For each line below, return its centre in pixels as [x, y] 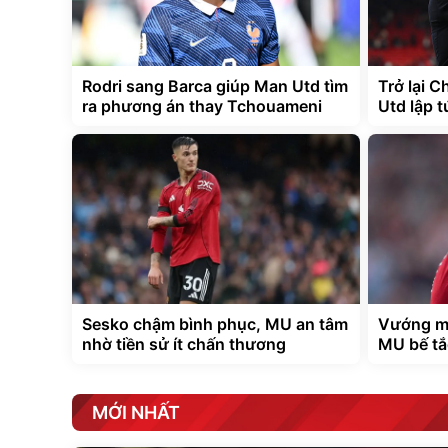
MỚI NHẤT [136, 413]
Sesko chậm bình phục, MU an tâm [215, 324]
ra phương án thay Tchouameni [202, 106]
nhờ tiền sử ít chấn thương [184, 344]
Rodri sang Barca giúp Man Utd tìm [215, 86]
